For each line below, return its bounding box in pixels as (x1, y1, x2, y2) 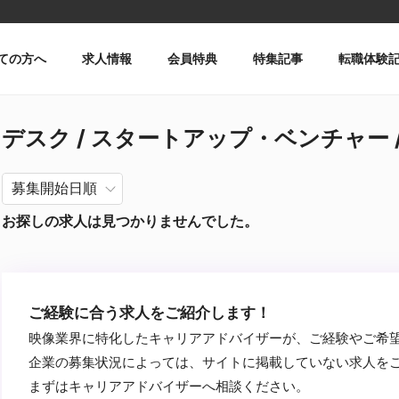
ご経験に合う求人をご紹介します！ (28, 304, 271, 322)
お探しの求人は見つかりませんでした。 (2, 212, 258, 230)
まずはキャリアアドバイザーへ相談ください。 (28, 378, 309, 395)
